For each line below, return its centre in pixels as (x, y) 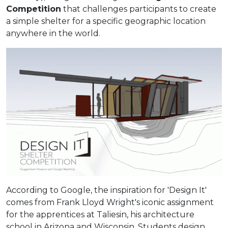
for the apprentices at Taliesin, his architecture (100, 214)
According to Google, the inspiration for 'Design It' (106, 190)
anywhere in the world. (53, 33)
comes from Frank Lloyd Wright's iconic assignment (110, 202)
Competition (34, 9)
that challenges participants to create (139, 9)
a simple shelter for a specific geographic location (106, 21)
